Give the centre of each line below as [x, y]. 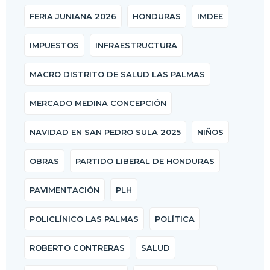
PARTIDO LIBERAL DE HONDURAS [145, 161]
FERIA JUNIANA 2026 [73, 17]
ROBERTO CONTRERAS [77, 248]
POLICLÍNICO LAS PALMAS [84, 219]
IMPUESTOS [54, 46]
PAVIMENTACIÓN [64, 190]
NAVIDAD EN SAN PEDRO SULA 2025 [105, 132]
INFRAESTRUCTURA [136, 46]
